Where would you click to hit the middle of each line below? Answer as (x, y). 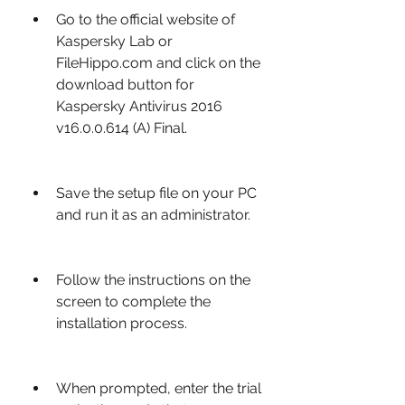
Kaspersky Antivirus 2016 (139, 106)
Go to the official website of (146, 19)
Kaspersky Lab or (114, 41)
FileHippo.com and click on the (158, 63)
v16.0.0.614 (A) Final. (122, 128)
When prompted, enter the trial (159, 388)
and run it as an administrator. (153, 215)
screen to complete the (133, 301)
